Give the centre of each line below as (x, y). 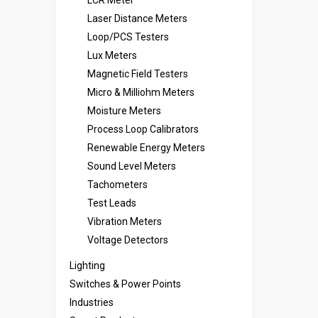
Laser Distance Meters (137, 18)
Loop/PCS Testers (128, 37)
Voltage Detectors (128, 240)
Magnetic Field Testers (138, 74)
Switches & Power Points (125, 284)
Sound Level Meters (132, 166)
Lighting (87, 265)
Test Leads (112, 203)
